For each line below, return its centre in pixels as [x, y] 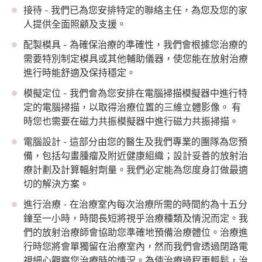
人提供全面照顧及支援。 [75, 24]
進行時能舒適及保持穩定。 [80, 73]
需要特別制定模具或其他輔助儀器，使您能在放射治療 [136, 59]
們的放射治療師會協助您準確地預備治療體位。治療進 [136, 232]
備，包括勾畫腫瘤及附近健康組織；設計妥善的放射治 [136, 156]
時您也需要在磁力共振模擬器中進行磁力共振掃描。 [131, 121]
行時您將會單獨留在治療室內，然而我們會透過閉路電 [136, 247]
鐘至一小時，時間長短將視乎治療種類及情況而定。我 [136, 218]
